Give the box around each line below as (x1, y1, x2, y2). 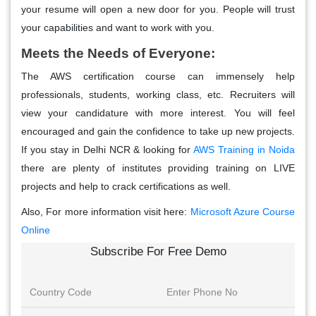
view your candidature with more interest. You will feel (21, 107, 295, 119)
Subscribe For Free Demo (90, 245, 226, 259)
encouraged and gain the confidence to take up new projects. (21, 126, 295, 138)
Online (21, 224, 50, 236)
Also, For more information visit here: (21, 206, 190, 218)
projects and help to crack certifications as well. (21, 181, 231, 193)
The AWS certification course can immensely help (21, 71, 295, 83)
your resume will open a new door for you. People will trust (21, 4, 295, 16)
